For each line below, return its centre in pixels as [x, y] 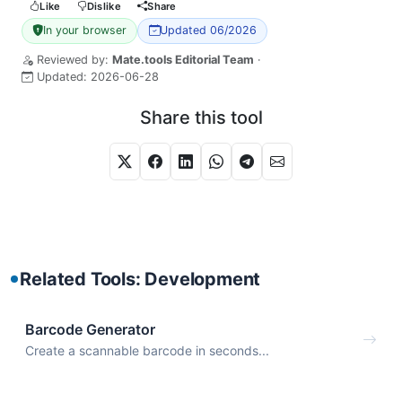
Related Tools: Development [140, 280]
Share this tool [201, 118]
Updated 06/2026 [208, 31]
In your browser [85, 31]
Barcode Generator [90, 329]
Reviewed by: [74, 60]
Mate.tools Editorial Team [183, 60]
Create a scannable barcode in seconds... [147, 350]
